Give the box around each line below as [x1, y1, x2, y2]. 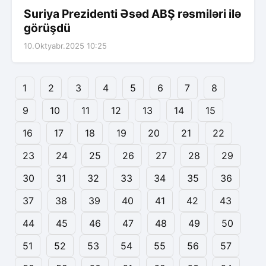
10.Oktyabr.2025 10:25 [24, 41, 107, 51]
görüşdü [24, 21, 71, 36]
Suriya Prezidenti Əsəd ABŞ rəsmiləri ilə [24, 7, 241, 21]
